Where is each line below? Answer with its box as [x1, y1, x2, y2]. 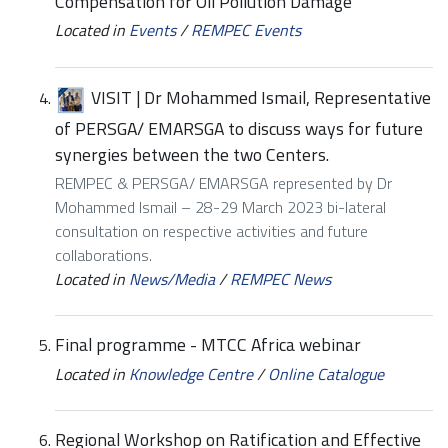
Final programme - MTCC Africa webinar [55, 331, 361, 359]
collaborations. [55, 242, 152, 267]
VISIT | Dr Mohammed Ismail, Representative [91, 83, 431, 111]
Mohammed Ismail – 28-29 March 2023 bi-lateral [55, 194, 386, 219]
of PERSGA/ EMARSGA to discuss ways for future [55, 114, 423, 142]
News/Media [129, 266, 215, 291]
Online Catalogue [268, 361, 384, 386]
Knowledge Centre [129, 361, 253, 386]
